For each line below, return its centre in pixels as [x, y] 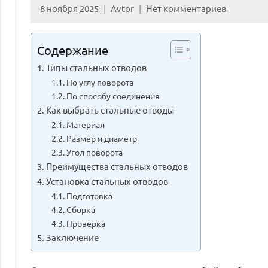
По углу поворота [100, 82]
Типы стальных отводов [97, 67]
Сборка [80, 209]
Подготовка [89, 195]
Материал [85, 124]
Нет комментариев [186, 8]
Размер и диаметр [101, 138]
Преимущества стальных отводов [117, 166]
